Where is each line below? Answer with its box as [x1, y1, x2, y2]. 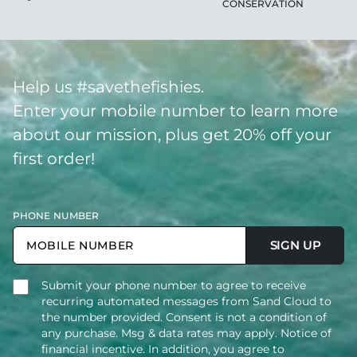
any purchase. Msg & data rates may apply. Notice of [41, 325, 331, 340]
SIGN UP [269, 237, 321, 253]
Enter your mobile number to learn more [13, 100, 338, 120]
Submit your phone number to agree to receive [41, 277, 306, 292]
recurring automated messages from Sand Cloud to [41, 293, 331, 308]
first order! [13, 148, 95, 168]
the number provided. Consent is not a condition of [41, 309, 327, 324]
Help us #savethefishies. [13, 76, 204, 96]
